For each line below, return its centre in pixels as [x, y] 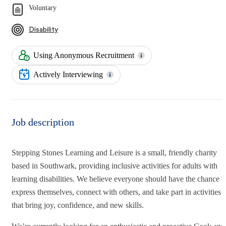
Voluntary [43, 8]
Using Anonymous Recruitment [84, 55]
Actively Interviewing [68, 74]
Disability [43, 30]
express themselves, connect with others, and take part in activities [116, 192]
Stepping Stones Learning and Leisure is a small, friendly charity [114, 152]
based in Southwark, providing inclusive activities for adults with [115, 165]
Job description [43, 122]
